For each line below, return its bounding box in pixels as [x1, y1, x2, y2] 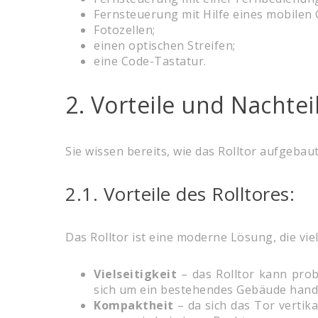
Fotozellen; [94, 22, 155, 38]
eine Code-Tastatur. [94, 53, 207, 70]
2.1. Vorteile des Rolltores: [65, 181, 295, 207]
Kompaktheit [94, 297, 174, 314]
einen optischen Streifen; [94, 38, 236, 54]
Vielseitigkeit [94, 266, 182, 283]
